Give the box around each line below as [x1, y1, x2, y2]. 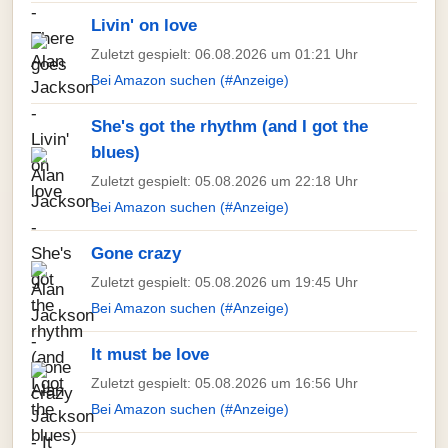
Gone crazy [91, 244, 181, 263]
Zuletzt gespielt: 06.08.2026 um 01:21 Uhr [91, 46, 358, 62]
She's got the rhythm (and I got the [91, 117, 368, 136]
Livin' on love [91, 16, 197, 35]
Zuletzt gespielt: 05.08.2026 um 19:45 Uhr [91, 274, 358, 290]
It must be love [91, 345, 209, 364]
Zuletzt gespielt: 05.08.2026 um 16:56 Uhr [91, 375, 358, 391]
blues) [91, 143, 140, 162]
